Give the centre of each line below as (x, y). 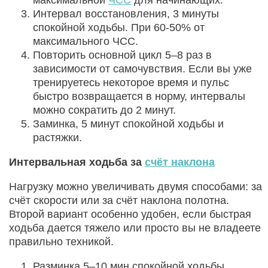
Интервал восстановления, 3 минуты (126, 13)
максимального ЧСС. (86, 41)
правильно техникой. (61, 241)
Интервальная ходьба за (77, 162)
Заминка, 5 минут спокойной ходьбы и (128, 124)
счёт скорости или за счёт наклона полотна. (119, 200)
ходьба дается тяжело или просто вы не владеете (135, 228)
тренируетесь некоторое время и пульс (131, 82)
